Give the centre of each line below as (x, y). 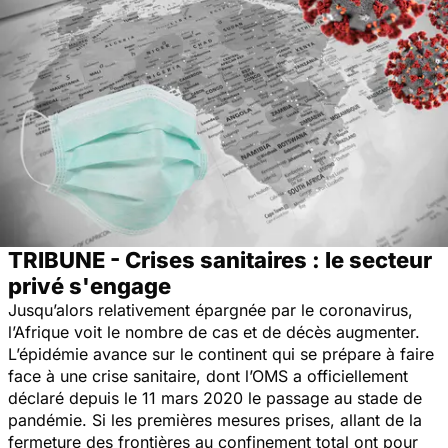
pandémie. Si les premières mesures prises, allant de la (215, 419)
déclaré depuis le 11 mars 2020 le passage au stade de (215, 397)
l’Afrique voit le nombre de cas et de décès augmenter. (214, 331)
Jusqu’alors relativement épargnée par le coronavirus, (210, 309)
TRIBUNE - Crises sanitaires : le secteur (220, 259)
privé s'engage (89, 285)
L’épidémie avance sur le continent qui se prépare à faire (221, 353)
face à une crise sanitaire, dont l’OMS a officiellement (208, 375)
